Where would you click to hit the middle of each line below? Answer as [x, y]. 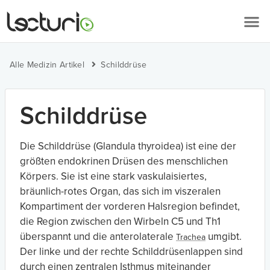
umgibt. [224, 237]
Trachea [191, 237]
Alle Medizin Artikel [47, 65]
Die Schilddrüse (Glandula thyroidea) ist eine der [128, 146]
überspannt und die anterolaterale [98, 237]
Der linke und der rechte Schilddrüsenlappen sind [131, 252]
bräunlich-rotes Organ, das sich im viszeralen [120, 191]
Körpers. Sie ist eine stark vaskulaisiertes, [113, 176]
